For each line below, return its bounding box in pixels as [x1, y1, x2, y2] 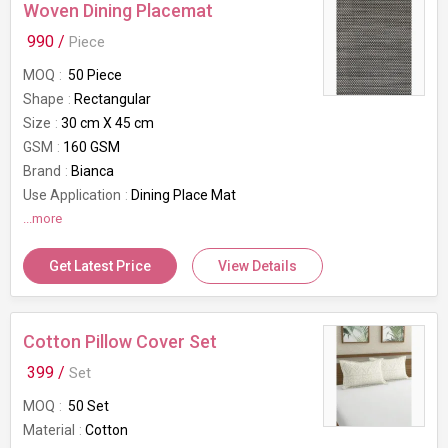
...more [23, 211, 62, 226]
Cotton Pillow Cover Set [23, 331, 217, 352]
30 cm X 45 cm [61, 115, 154, 131]
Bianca [71, 163, 114, 179]
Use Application [23, 187, 121, 203]
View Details [218, 258, 297, 274]
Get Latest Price [49, 258, 151, 274]
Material [23, 422, 75, 438]
